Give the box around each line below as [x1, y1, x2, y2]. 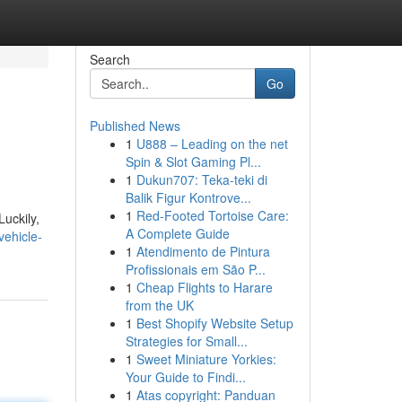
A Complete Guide [125, 224, 230, 242]
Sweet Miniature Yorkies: [135, 350, 276, 368]
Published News [89, 117, 180, 135]
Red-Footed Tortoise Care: [135, 206, 289, 224]
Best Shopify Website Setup [135, 314, 293, 332]
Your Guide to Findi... [125, 368, 246, 386]
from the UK [125, 296, 194, 314]
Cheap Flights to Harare [135, 278, 273, 296]
